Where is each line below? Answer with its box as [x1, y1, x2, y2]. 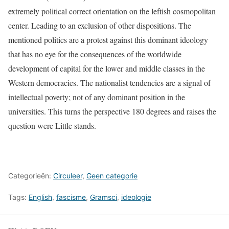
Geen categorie [86, 171, 138, 180]
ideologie [121, 193, 151, 202]
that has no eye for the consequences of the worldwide [8, 49, 181, 60]
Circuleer [53, 171, 82, 180]
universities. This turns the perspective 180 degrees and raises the [8, 106, 216, 117]
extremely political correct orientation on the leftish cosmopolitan [8, 6, 216, 17]
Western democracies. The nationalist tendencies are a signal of [8, 77, 211, 88]
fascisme [56, 193, 86, 202]
